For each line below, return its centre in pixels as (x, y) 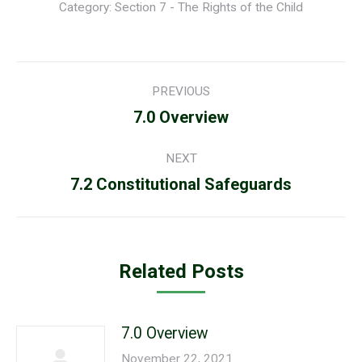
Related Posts (181, 271)
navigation (76, 112)
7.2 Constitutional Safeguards (181, 184)
